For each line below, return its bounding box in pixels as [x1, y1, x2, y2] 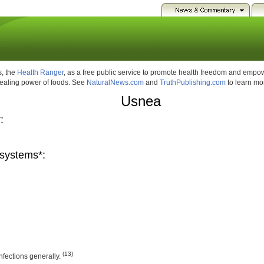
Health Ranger [17, 68, 64, 77]
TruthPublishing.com [160, 78, 226, 87]
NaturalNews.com [87, 78, 144, 87]
